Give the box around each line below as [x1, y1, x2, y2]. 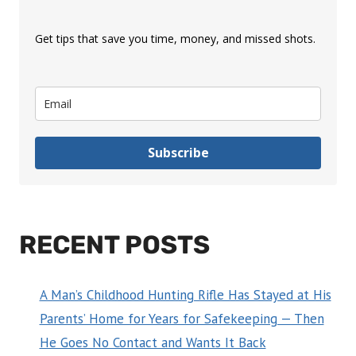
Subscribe [147, 143, 209, 161]
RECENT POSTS [19, 229, 210, 260]
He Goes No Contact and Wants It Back [39, 333, 266, 351]
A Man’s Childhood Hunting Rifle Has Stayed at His [39, 285, 331, 304]
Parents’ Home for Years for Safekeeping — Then [39, 309, 324, 327]
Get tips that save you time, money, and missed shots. [35, 30, 315, 46]
